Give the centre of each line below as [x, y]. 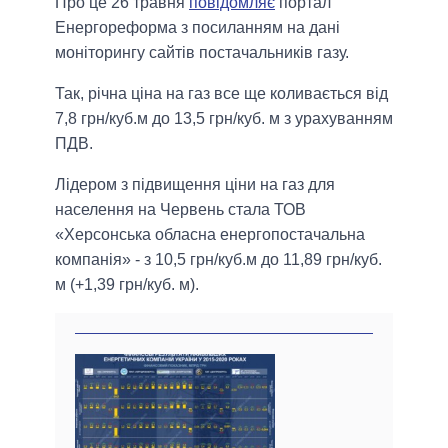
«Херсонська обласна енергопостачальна [210, 234]
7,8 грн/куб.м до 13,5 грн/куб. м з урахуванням [224, 118]
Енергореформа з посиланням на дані [197, 27]
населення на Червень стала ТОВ [180, 209]
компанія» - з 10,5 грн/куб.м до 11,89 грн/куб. [218, 259]
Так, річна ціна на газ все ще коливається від [221, 93]
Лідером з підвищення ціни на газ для [195, 184]
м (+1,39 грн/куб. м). [127, 284]
